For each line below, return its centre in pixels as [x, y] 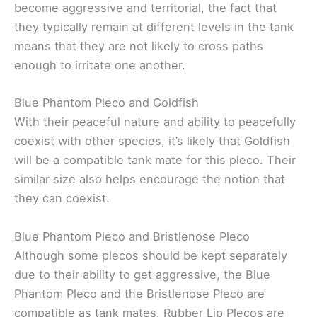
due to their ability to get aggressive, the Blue [142, 274]
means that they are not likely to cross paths [139, 46]
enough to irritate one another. [100, 65]
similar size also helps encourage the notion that [150, 179]
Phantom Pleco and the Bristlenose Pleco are [139, 293]
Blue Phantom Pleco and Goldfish [106, 103]
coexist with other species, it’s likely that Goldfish [152, 141]
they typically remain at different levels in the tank [154, 27]
